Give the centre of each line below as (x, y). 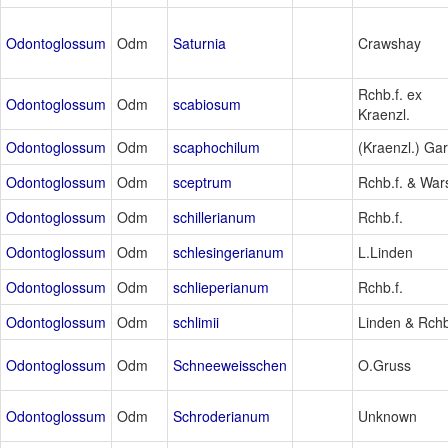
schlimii (196, 322)
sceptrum (202, 182)
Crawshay (389, 43)
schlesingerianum (228, 252)
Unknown (387, 416)
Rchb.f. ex (390, 94)
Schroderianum (221, 416)
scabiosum (207, 104)
